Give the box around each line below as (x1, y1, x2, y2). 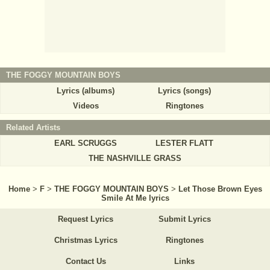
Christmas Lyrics (54, 236, 118, 245)
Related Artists (6, 123, 60, 133)
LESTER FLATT (155, 139, 213, 148)
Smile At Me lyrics (101, 193, 169, 203)
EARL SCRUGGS (54, 139, 117, 148)
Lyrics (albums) (57, 86, 115, 96)
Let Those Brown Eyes (178, 184, 262, 194)
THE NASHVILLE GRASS (89, 154, 181, 163)
